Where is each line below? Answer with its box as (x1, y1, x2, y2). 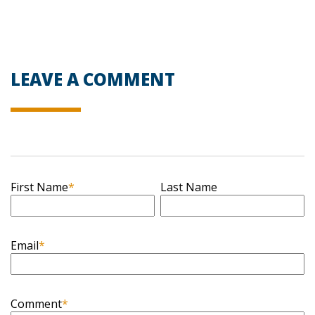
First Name (11, 179, 68, 195)
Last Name (160, 179, 218, 195)
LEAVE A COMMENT (11, 67, 175, 91)
